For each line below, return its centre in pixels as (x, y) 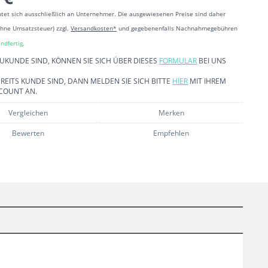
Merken (171, 113)
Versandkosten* (94, 28)
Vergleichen (28, 113)
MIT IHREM (207, 81)
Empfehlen (171, 133)
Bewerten (28, 133)
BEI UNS (212, 61)
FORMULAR (178, 61)
